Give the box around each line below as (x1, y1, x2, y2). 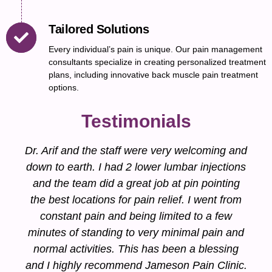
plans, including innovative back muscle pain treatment (49, 69, 258, 80)
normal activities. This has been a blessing (33, 242, 239, 255)
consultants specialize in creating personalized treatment (49, 56, 266, 67)
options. (49, 82, 79, 92)
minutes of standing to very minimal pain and (28, 226, 244, 239)
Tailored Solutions (49, 22, 149, 36)
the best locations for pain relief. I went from (30, 193, 242, 206)
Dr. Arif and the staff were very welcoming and (25, 144, 247, 157)
